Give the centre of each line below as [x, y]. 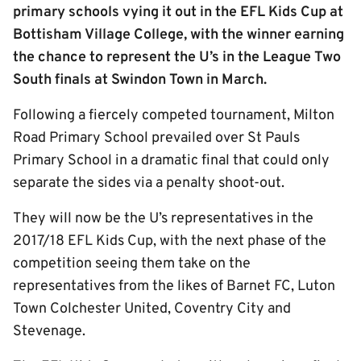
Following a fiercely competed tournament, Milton [174, 116]
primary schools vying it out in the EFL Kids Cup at [178, 12]
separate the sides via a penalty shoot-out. [149, 183]
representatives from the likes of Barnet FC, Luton [174, 286]
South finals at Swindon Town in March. [140, 80]
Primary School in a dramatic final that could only [171, 161]
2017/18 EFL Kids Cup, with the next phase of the [170, 241]
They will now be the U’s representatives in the [163, 219]
